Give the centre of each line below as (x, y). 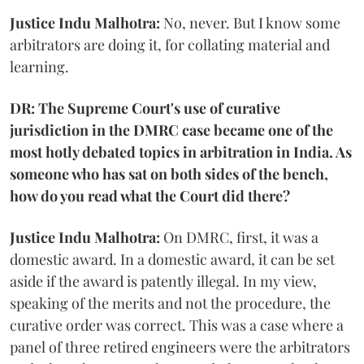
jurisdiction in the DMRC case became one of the (171, 130)
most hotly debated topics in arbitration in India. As (181, 152)
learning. (39, 66)
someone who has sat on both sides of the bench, (169, 173)
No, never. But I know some (250, 22)
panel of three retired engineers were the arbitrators (180, 347)
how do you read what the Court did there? (150, 195)
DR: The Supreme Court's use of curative (145, 108)
